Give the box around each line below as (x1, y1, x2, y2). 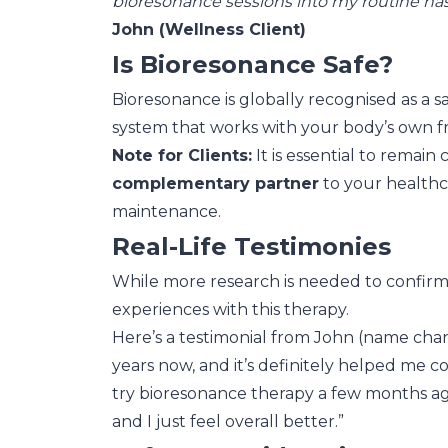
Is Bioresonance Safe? (112, 50, 393, 80)
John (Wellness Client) (112, 20, 306, 40)
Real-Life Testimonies (112, 232, 391, 262)
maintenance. (112, 202, 221, 222)
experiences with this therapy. (112, 300, 349, 320)
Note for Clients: (112, 146, 252, 166)
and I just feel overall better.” (112, 412, 344, 432)
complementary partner (112, 174, 319, 194)
